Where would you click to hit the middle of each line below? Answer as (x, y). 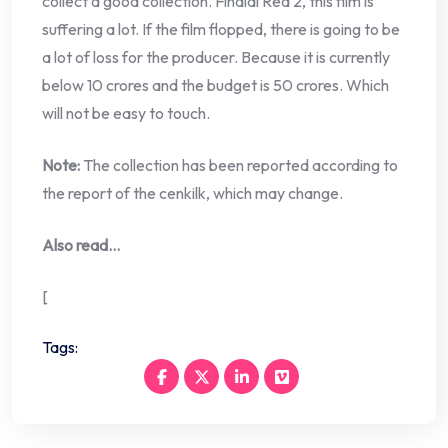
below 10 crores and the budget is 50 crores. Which (215, 85)
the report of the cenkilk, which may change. (192, 193)
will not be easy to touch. (126, 113)
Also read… (81, 245)
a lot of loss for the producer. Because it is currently (216, 57)
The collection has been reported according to (240, 165)
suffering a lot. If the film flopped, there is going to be (221, 29)
